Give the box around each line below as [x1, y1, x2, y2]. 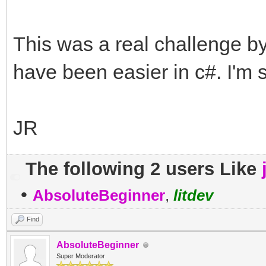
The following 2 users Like [26, 159, 262, 179]
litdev [173, 186, 213, 204]
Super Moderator [56, 252, 105, 259]
